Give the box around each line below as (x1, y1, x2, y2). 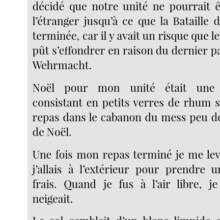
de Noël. (32, 124, 72, 139)
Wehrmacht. (32, 57, 92, 73)
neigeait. (32, 191, 74, 206)
